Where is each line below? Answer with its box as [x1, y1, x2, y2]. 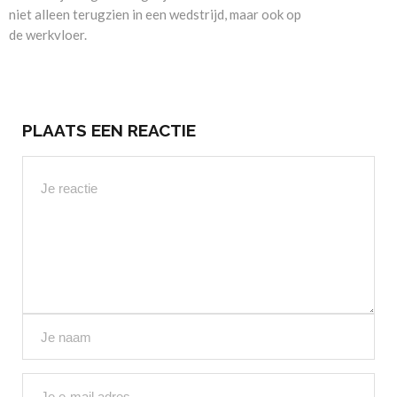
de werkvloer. [9, 27, 87, 43]
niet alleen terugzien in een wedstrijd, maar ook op [9, 6, 301, 23]
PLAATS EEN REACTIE [22, 121, 196, 141]
